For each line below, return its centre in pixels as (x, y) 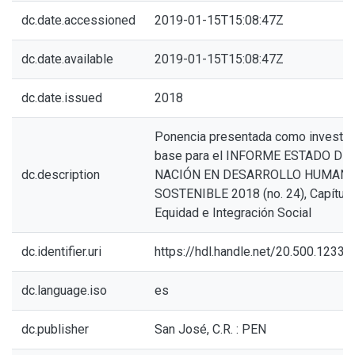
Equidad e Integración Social (233, 213)
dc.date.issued (62, 98)
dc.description (61, 175)
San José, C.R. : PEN (210, 329)
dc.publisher (55, 329)
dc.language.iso (64, 290)
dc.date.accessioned (78, 20)
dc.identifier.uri (61, 252)
